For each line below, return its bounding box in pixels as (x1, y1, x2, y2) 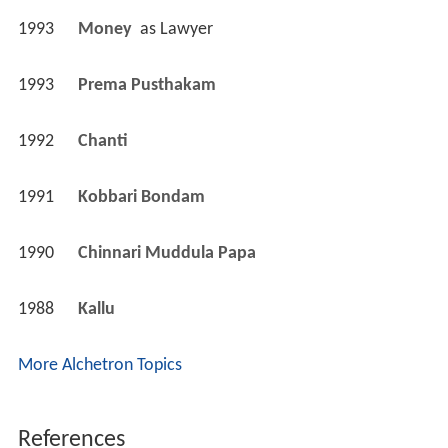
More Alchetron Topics (17, 356, 182, 375)
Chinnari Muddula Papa (77, 244, 260, 263)
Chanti (77, 132, 132, 151)
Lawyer (159, 20, 213, 39)
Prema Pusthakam (77, 76, 220, 95)
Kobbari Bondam (77, 188, 209, 207)
